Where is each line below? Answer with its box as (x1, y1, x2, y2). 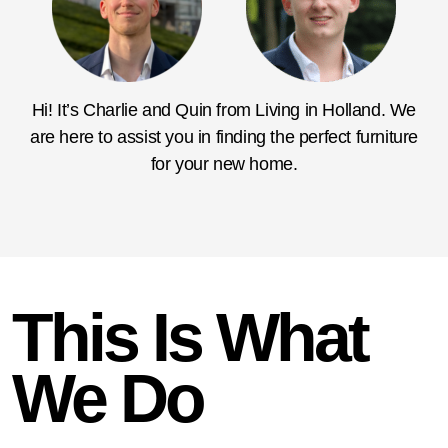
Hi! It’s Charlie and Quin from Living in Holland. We (31, 100, 417, 121)
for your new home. (150, 154, 298, 175)
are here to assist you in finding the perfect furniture (30, 127, 419, 148)
